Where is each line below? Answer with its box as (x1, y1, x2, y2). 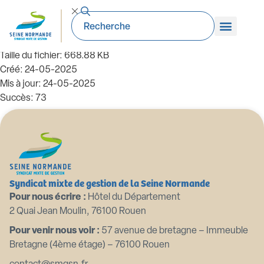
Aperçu (98, 121, 128, 130)
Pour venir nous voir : (9, 226, 100, 236)
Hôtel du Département (86, 193, 180, 202)
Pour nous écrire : (9, 193, 86, 202)
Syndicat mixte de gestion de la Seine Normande (9, 176, 210, 190)
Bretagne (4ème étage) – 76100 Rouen (9, 240, 170, 250)
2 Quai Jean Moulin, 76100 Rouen (9, 207, 146, 216)
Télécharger (24, 121, 72, 130)
